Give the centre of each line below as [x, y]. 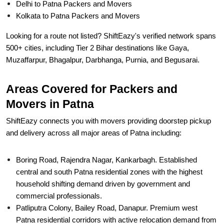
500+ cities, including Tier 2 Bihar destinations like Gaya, [97, 25]
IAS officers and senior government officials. [88, 209]
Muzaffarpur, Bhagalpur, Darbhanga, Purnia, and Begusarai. [103, 37]
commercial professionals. [59, 173]
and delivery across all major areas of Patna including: [94, 110]
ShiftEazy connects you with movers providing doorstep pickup [108, 98]
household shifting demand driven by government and [103, 161]
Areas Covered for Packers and [92, 66]
